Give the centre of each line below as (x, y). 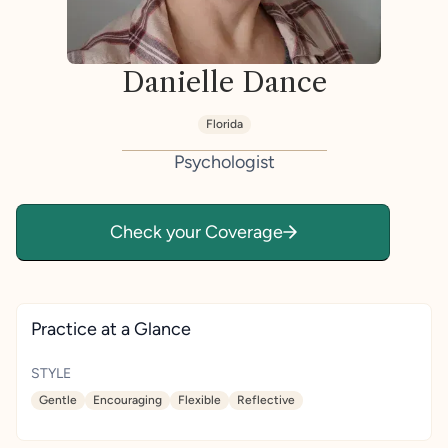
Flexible (200, 399)
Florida (224, 123)
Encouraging (128, 399)
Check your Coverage (196, 231)
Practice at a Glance (111, 328)
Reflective (266, 399)
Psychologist (224, 161)
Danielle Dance (224, 81)
